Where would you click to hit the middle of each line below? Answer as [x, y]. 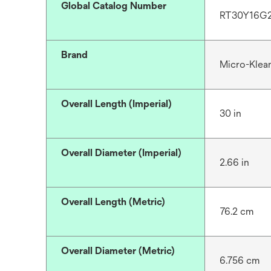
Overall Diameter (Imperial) [121, 153]
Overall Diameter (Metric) [118, 251]
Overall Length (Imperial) [116, 104]
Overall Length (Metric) [113, 202]
